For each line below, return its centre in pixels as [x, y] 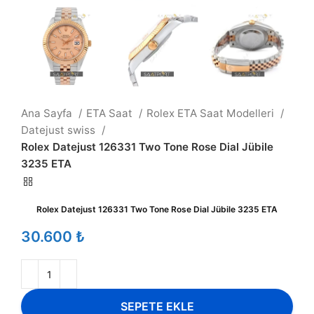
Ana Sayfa [48, 113]
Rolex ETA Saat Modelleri [212, 113]
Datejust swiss [60, 130]
